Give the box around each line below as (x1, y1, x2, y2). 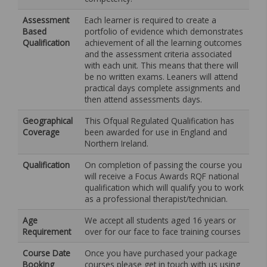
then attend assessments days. (85, 94, 202, 105)
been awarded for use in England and (85, 126, 227, 138)
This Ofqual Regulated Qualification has (85, 115, 234, 126)
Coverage (23, 126, 60, 138)
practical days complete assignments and (85, 82, 240, 94)
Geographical (23, 115, 73, 126)
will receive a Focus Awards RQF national (85, 170, 239, 182)
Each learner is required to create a (85, 14, 216, 26)
